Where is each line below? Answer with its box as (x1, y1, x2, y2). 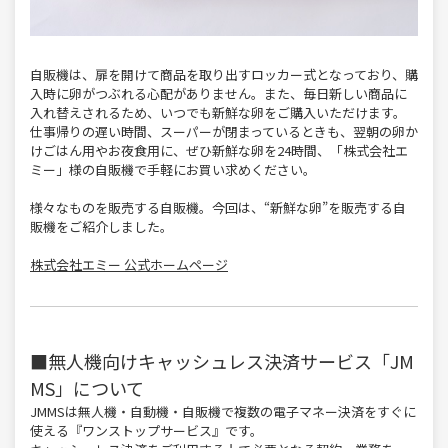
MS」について (30, 375, 144, 402)
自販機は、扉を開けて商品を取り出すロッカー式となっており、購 (30, 65, 418, 85)
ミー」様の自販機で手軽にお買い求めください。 (30, 160, 316, 180)
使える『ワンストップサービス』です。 (30, 421, 263, 441)
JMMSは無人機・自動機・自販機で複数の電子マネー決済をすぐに (30, 402, 416, 422)
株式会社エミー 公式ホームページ (30, 255, 228, 275)
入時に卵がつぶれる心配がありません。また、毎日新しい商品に (30, 84, 407, 104)
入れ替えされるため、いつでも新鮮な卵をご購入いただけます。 (30, 103, 406, 123)
